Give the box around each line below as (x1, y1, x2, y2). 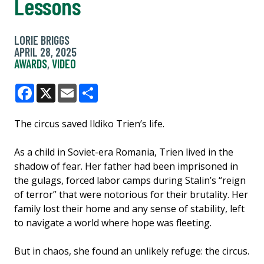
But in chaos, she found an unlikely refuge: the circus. (14, 244, 249, 258)
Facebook (34, 95, 79, 109)
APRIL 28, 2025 (14, 44, 77, 59)
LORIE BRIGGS (14, 32, 70, 47)
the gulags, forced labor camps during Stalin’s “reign (14, 173, 246, 187)
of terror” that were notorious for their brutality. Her (14, 187, 248, 201)
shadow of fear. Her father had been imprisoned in (14, 159, 238, 173)
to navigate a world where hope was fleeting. (14, 216, 212, 229)
